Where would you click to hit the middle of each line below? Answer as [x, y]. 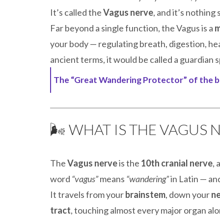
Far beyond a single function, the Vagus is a [132, 28]
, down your [188, 194]
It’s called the [77, 12]
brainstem [145, 194]
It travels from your [88, 194]
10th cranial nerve [177, 163]
